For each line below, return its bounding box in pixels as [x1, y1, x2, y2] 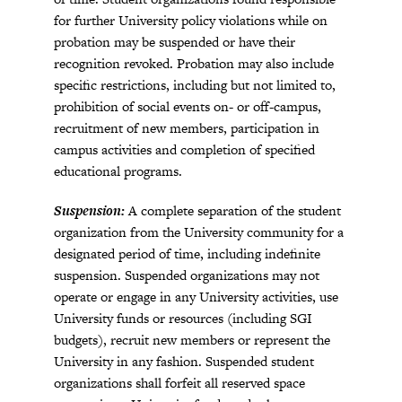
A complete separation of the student [128, 201, 341, 220]
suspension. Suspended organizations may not [54, 266, 319, 284]
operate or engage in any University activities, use [54, 287, 338, 306]
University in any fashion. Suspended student [54, 352, 314, 371]
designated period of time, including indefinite [54, 244, 320, 263]
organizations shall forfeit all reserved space [54, 373, 305, 392]
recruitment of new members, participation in [54, 118, 319, 137]
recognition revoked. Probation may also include [54, 54, 334, 73]
